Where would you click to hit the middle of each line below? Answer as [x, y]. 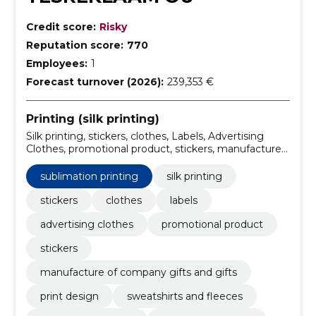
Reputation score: [74, 45]
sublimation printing [89, 176]
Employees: [56, 63]
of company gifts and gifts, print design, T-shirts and [153, 161]
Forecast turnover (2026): [95, 81]
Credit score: [61, 26]
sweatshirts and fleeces [184, 296]
